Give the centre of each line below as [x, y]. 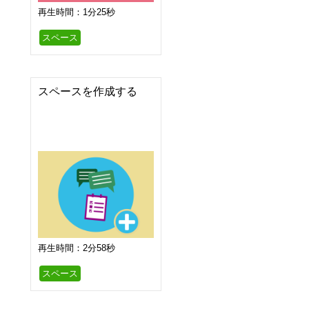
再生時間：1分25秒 [77, 12]
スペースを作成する [88, 92]
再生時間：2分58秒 [77, 248]
